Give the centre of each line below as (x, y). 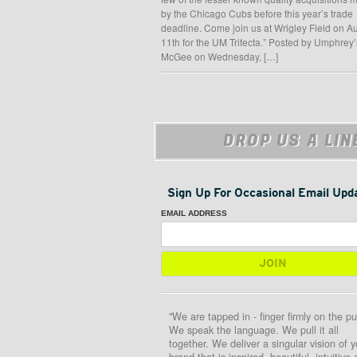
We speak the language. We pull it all (254, 330)
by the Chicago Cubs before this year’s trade (257, 14)
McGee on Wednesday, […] (220, 57)
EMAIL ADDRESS (194, 213)
